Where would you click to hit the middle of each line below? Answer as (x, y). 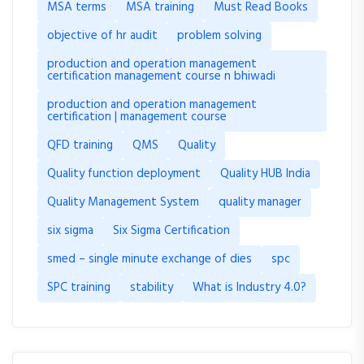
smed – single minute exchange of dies (149, 259)
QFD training (80, 145)
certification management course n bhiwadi (161, 76)
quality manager (260, 202)
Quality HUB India (265, 174)
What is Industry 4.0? (249, 288)
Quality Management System (123, 202)
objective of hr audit (102, 36)
